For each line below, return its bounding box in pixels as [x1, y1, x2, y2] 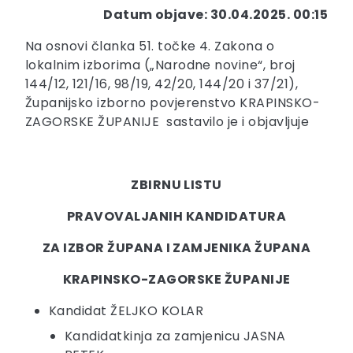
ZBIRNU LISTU [131, 176, 222, 195]
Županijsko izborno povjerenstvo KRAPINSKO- [25, 94, 321, 113]
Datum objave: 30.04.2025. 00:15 [103, 6, 328, 24]
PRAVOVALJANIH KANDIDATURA [67, 207, 286, 226]
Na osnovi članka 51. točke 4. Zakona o [25, 37, 275, 56]
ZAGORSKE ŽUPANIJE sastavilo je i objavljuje [25, 113, 310, 132]
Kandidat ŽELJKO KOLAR [49, 302, 204, 321]
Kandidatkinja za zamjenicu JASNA [65, 327, 286, 346]
